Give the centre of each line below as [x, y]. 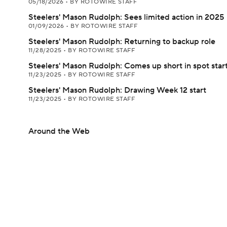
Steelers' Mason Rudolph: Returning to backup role [122, 42]
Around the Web [59, 131]
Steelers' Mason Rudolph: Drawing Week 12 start [117, 90]
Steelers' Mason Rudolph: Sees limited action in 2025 [126, 17]
